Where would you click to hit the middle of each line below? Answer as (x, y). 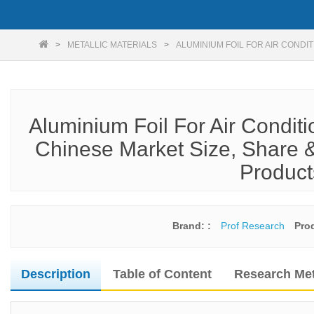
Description (56, 274)
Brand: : (193, 226)
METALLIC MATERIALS (112, 45)
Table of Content (162, 274)
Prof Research (252, 226)
